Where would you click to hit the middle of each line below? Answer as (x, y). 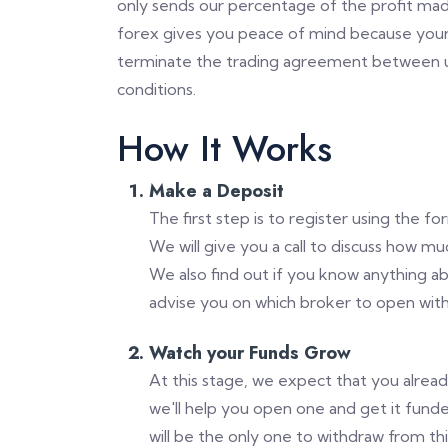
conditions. (156, 89)
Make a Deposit (216, 191)
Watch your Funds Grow (250, 353)
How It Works (224, 148)
